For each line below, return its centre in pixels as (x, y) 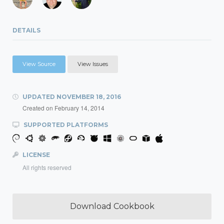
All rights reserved (47, 167)
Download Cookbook (112, 206)
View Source (39, 64)
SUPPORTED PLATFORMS (65, 125)
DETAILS (26, 30)
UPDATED (39, 97)
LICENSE (35, 155)
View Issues (93, 64)
